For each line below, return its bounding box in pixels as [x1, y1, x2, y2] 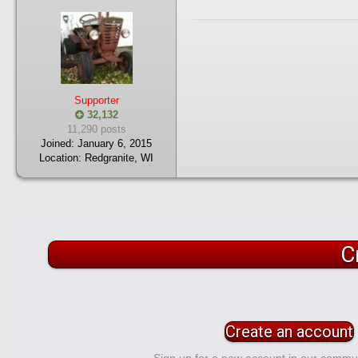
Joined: [41, 137, 74, 149]
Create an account [225, 322, 354, 341]
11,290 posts [66, 123, 126, 135]
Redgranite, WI [85, 152, 153, 164]
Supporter [74, 94, 119, 106]
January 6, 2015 [78, 137, 152, 149]
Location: [39, 152, 85, 164]
